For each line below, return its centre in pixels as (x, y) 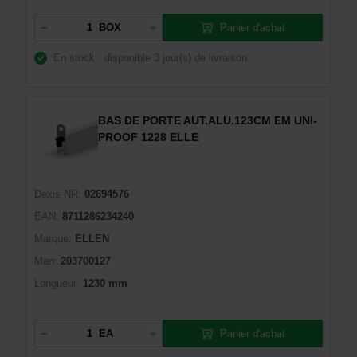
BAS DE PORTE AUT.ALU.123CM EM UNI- (208, 120)
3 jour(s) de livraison (200, 58)
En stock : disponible (102, 58)
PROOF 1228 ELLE (148, 137)
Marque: (53, 239)
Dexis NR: (58, 194)
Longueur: (57, 283)
